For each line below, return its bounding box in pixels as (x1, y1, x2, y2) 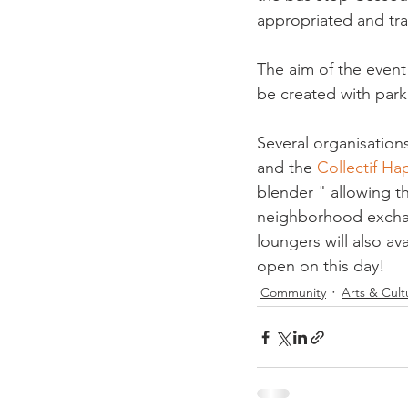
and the (257, 158, 317, 178)
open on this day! (257, 256, 390, 276)
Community (260, 283, 326, 301)
